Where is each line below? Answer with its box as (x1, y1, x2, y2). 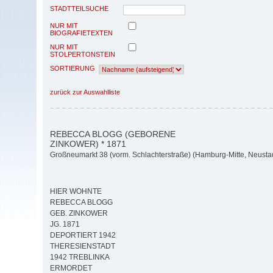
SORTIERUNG (50, 64, 95, 72)
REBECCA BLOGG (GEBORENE (50, 129, 175, 139)
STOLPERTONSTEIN (50, 50, 115, 58)
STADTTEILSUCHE (50, 4, 108, 12)
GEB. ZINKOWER (50, 209, 108, 218)
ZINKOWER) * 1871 (50, 138, 126, 149)
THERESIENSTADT (50, 242, 115, 251)
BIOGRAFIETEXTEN (50, 29, 113, 37)
